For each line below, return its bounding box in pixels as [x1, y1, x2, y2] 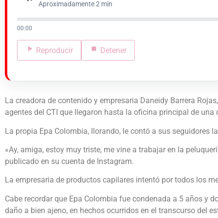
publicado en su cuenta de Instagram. [5, 157, 134, 166]
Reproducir [36, 45, 73, 55]
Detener [100, 45, 127, 55]
